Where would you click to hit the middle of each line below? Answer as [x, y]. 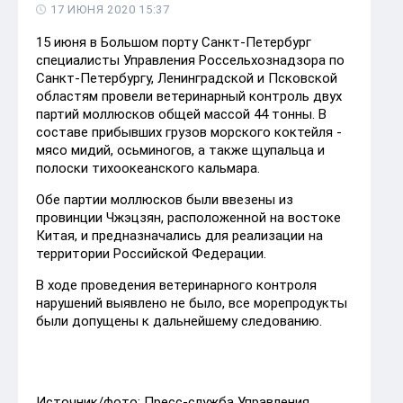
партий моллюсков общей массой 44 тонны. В [181, 114]
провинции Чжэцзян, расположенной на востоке [188, 217]
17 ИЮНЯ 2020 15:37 [111, 9]
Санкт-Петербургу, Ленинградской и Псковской [187, 78]
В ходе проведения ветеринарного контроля [176, 285]
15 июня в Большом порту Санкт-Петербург [174, 42]
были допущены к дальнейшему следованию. [179, 321]
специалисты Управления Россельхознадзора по [190, 60]
